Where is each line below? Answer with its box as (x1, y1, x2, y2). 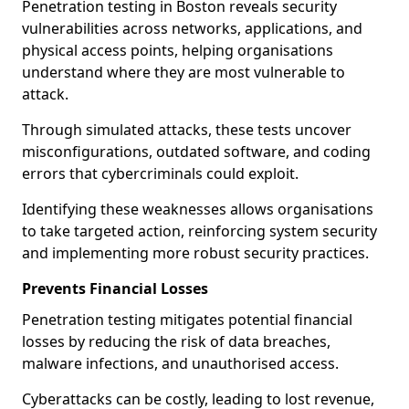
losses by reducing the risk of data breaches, (22, 331, 330, 351)
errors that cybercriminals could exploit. (22, 163, 302, 184)
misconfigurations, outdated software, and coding (22, 142, 371, 162)
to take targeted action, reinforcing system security (22, 221, 377, 241)
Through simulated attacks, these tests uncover (22, 120, 351, 140)
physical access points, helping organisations (22, 40, 333, 60)
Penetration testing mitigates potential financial (22, 309, 352, 330)
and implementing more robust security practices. (22, 243, 369, 263)
